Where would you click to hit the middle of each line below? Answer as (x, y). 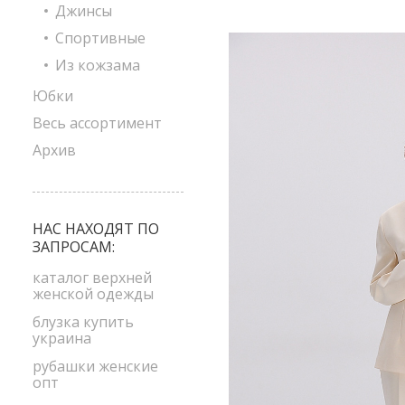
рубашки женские (95, 366)
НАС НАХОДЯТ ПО (96, 229)
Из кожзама (98, 65)
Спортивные (100, 38)
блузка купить (83, 322)
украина (62, 338)
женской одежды (93, 294)
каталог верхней (92, 278)
